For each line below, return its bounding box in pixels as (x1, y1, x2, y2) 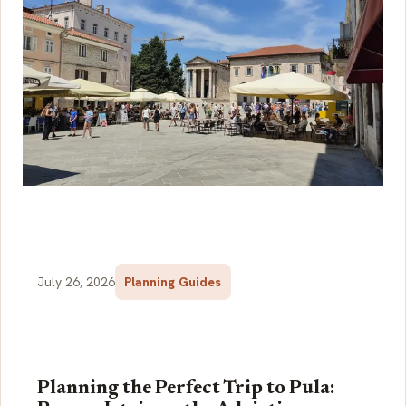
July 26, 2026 (37, 274, 115, 291)
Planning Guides (124, 274, 222, 291)
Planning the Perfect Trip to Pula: (37, 379, 334, 400)
